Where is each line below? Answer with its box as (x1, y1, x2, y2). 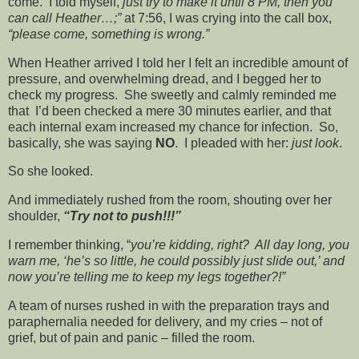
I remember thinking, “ (8, 238, 131, 252)
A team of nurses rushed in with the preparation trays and (8, 298, 329, 313)
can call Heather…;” (8, 10, 124, 25)
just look (292, 135, 339, 150)
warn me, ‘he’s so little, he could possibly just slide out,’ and (8, 254, 345, 268)
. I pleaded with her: (175, 135, 292, 150)
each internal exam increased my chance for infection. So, (8, 119, 338, 134)
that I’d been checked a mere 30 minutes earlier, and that (8, 103, 331, 118)
